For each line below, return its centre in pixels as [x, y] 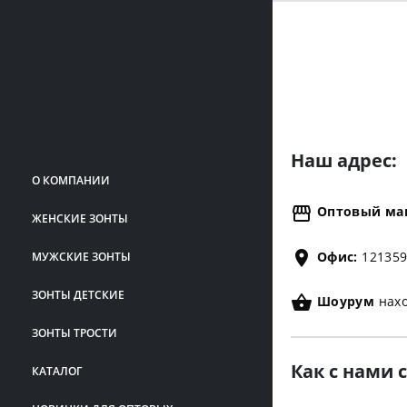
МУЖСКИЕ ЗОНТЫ [81, 256]
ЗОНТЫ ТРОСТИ [74, 333]
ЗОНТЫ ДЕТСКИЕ [78, 294]
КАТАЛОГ [57, 371]
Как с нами [344, 371]
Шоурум [344, 301]
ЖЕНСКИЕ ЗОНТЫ [80, 218]
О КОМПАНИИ [71, 180]
